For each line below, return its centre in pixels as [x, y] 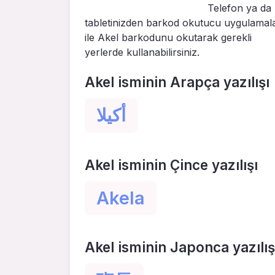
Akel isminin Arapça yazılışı [177, 82]
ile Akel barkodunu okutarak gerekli [168, 38]
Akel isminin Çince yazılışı [171, 165]
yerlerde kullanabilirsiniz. [142, 52]
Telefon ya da [239, 8]
